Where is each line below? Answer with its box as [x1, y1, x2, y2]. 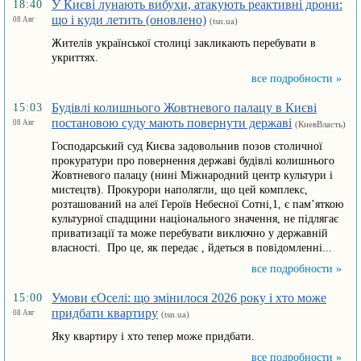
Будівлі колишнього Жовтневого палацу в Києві [52, 101, 317, 114]
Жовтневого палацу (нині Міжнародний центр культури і [52, 169, 333, 181]
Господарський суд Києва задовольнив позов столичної [52, 140, 322, 152]
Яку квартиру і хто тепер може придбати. [52, 330, 255, 342]
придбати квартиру [52, 306, 158, 320]
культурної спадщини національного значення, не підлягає [52, 213, 338, 225]
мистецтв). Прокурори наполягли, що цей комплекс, [52, 184, 308, 196]
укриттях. [52, 52, 98, 64]
